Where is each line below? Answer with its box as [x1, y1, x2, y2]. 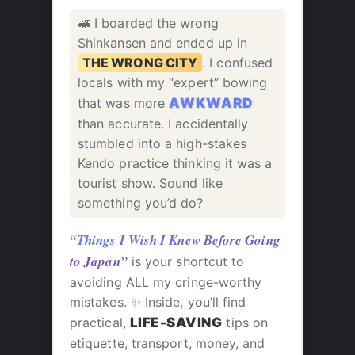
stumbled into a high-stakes [78, 136, 247, 152]
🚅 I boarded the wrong [78, 15, 219, 32]
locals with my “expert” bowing [78, 74, 268, 91]
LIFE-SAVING [129, 315, 223, 331]
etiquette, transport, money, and [70, 335, 265, 352]
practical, [70, 315, 130, 331]
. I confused [202, 55, 273, 71]
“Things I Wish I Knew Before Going [70, 231, 281, 250]
